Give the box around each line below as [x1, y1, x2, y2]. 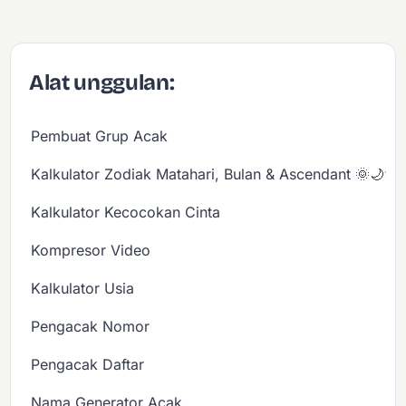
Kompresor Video [31, 241, 151, 260]
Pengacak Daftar [31, 355, 145, 374]
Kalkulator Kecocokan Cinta [31, 203, 221, 222]
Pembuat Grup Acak [31, 127, 169, 146]
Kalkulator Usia [31, 279, 135, 298]
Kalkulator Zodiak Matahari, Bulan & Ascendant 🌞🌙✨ [31, 165, 397, 184]
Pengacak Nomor [31, 317, 150, 336]
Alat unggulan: [29, 70, 175, 96]
